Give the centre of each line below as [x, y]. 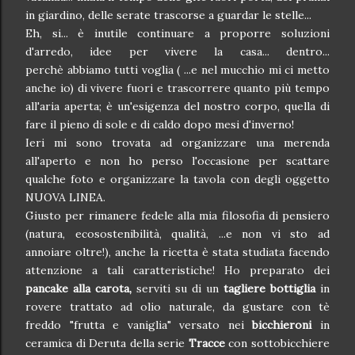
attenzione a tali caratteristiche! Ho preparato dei [177, 270]
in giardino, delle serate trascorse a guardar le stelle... [168, 15]
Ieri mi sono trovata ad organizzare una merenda [177, 143]
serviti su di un [180, 288]
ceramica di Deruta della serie [107, 343]
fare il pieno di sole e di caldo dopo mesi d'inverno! [160, 124]
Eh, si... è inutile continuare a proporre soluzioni [177, 33]
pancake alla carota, [81, 288]
